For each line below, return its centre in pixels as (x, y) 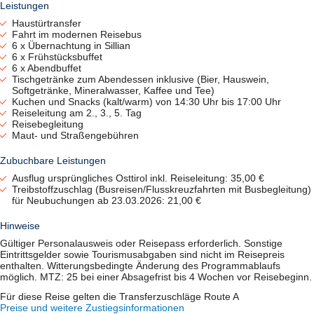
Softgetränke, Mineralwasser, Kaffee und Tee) (114, 91)
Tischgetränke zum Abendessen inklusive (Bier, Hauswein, (141, 80)
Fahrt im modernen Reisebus (77, 35)
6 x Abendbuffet (47, 68)
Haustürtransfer (47, 23)
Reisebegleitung (48, 124)
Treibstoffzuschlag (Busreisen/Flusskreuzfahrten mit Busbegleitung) (162, 190)
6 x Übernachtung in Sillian (71, 46)
